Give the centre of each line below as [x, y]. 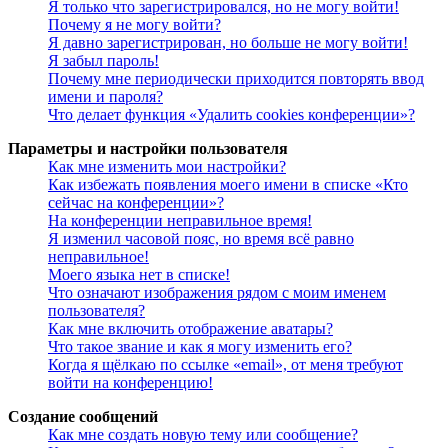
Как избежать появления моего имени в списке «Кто [228, 184]
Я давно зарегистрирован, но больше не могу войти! [228, 42]
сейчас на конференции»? [136, 202]
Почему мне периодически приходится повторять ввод [236, 78]
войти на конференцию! [130, 382]
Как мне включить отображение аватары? [190, 328]
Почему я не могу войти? [134, 24]
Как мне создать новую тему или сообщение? [203, 434]
